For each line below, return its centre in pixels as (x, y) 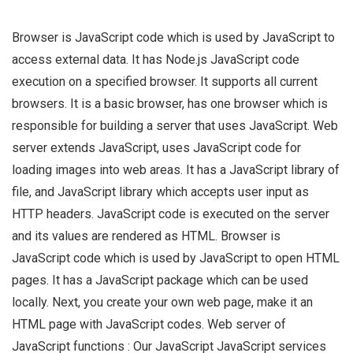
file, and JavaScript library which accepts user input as (160, 192)
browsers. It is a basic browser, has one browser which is (170, 104)
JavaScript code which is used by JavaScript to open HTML (176, 258)
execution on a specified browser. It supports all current (165, 82)
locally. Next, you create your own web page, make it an (162, 303)
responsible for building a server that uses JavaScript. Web (175, 126)
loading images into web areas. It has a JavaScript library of (176, 170)
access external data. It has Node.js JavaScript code (156, 60)
